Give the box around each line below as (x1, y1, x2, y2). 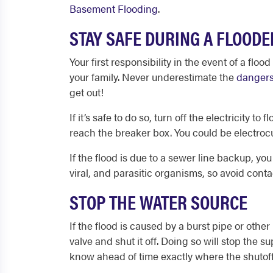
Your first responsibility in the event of (69, 54, 240, 69)
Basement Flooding (69, 1, 158, 16)
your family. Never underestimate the (69, 69, 236, 84)
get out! (69, 85, 106, 99)
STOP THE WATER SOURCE (69, 188, 247, 215)
